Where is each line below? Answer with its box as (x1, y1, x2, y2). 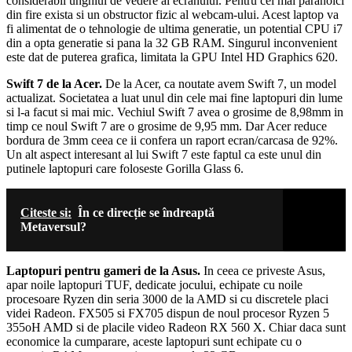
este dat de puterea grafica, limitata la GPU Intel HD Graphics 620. (6, 49, 338, 64)
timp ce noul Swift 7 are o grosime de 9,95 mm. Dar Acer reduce (6, 119, 327, 133)
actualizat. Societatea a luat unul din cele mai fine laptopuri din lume (6, 90, 343, 104)
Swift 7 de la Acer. (6, 76, 105, 90)
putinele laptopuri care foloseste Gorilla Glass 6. (6, 161, 244, 175)
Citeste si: (20, 205, 71, 219)
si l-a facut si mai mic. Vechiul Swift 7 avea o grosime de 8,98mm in (6, 104, 343, 119)
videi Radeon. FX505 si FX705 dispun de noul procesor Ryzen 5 (6, 306, 329, 320)
